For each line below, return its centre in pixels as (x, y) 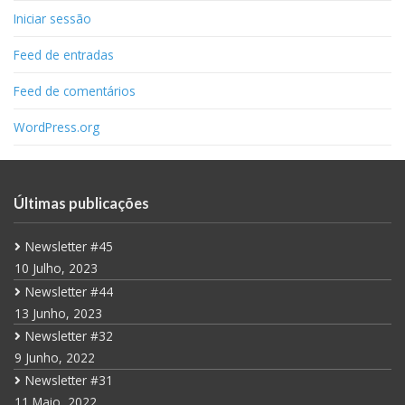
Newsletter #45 (69, 247)
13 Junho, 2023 (58, 313)
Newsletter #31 (69, 381)
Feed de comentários (75, 90)
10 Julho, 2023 (56, 268)
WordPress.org (57, 127)
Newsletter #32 (69, 336)
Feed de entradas (64, 54)
